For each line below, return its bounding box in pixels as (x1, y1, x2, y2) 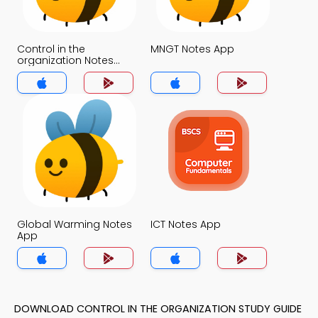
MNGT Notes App (150, 42, 234, 56)
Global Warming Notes (17, 217, 132, 231)
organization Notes (17, 53, 114, 67)
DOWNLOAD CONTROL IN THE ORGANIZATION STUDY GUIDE (14, 302, 302, 316)
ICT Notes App (150, 217, 221, 231)
